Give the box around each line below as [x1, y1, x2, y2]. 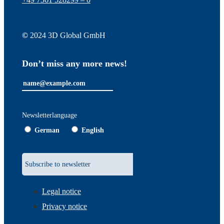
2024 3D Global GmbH [27, 31, 105, 40]
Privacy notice [41, 202, 87, 211]
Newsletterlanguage [21, 111, 77, 119]
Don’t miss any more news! [21, 58, 127, 68]
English [81, 126, 104, 134]
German [34, 126, 59, 134]
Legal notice [41, 187, 81, 196]
